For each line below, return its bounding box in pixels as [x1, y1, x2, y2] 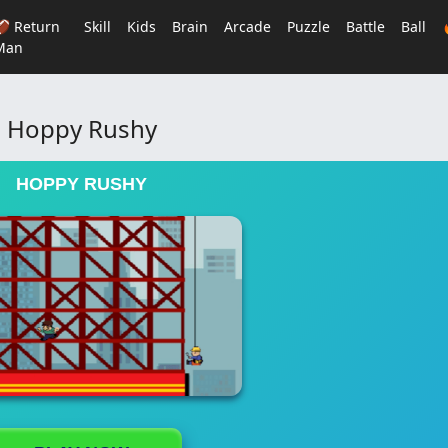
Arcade [223, 17, 271, 36]
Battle [345, 17, 385, 36]
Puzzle [286, 17, 330, 36]
